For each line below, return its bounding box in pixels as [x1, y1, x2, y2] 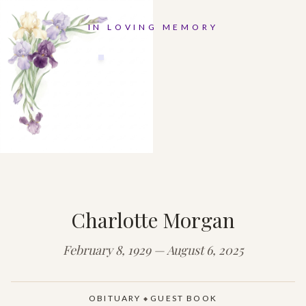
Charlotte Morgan [71, 206, 235, 234]
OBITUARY [89, 293, 141, 303]
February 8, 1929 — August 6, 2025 [63, 242, 243, 258]
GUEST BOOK [150, 293, 217, 303]
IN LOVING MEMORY [87, 22, 219, 32]
